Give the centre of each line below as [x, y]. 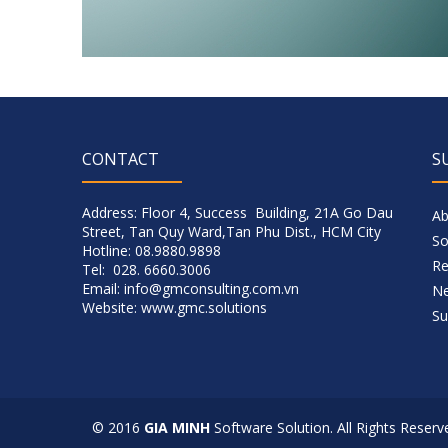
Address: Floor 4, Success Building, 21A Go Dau [237, 212]
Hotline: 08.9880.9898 [153, 250]
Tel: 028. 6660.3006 [146, 269]
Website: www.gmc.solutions [174, 307]
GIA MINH [177, 427]
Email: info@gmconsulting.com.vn [190, 288]
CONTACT [120, 158]
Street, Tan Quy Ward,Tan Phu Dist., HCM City [231, 231]
